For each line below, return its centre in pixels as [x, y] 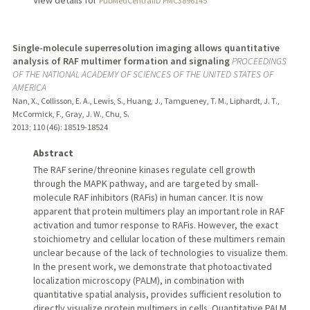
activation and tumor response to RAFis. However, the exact [155, 225]
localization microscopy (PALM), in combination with [138, 280]
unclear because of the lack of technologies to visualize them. [160, 252]
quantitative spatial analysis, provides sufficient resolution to [157, 294]
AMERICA [29, 87]
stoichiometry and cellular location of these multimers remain [159, 238]
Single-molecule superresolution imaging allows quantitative [146, 47]
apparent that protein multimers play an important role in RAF [158, 211]
